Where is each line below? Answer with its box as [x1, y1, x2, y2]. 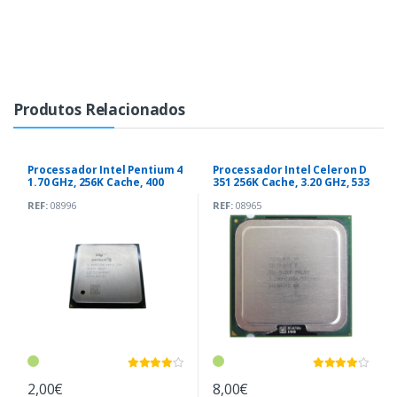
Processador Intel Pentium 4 [27, 161, 183, 177]
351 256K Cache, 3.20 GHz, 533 [213, 174, 370, 190]
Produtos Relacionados [13, 98, 185, 120]
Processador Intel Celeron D [213, 161, 368, 177]
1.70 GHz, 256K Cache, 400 [27, 174, 164, 190]
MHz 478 [27, 186, 72, 202]
